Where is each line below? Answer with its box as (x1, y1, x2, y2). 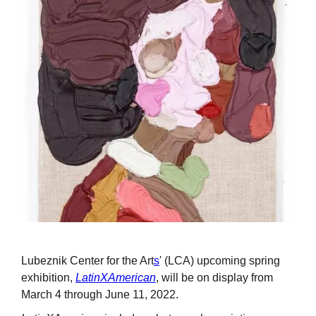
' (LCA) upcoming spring (159, 255, 280, 267)
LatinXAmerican (75, 272, 156, 284)
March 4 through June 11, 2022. (21, 288, 178, 301)
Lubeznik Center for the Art (21, 255, 154, 267)
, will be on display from (156, 272, 273, 284)
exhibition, (21, 272, 75, 284)
